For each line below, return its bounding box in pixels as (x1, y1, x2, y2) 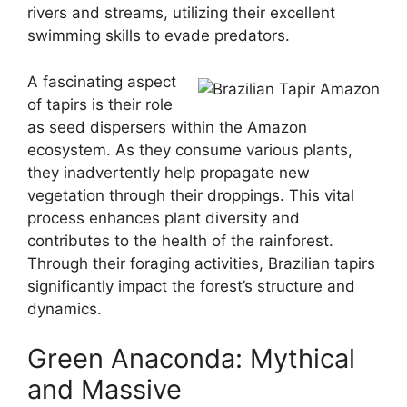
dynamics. (27, 299, 102, 318)
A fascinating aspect (27, 72, 176, 91)
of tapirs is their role (27, 94, 173, 114)
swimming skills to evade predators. (27, 26, 290, 45)
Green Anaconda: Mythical (27, 342, 355, 375)
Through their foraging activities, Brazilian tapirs (27, 253, 375, 273)
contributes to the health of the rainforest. (27, 231, 333, 250)
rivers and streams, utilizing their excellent (27, 4, 335, 23)
